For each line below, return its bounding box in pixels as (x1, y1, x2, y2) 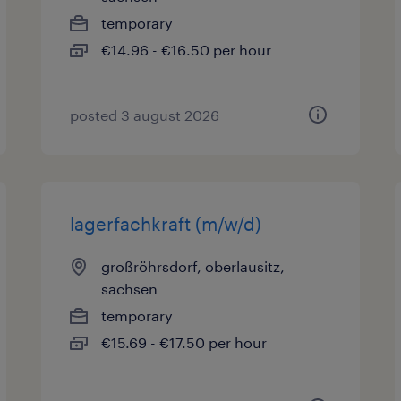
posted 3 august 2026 (70, 107, 220, 124)
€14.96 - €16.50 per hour (101, 41, 272, 58)
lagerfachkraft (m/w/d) (70, 213, 262, 235)
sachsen (101, 280, 158, 297)
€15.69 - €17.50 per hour (101, 334, 268, 351)
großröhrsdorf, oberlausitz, (101, 258, 286, 275)
